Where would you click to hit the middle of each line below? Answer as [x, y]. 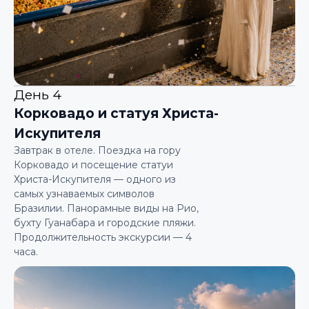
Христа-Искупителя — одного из [95, 179]
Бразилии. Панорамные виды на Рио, [106, 208]
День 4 [38, 95]
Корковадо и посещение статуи [93, 165]
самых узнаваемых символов [84, 194]
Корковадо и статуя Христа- [116, 113]
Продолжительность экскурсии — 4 [103, 237]
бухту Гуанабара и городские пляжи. [105, 223]
